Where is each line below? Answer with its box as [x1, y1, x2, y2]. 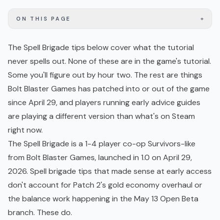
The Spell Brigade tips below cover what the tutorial [8, 42, 194, 53]
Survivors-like [146, 138, 195, 149]
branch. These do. [8, 207, 72, 218]
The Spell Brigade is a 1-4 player [8, 138, 123, 149]
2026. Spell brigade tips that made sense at [8, 166, 166, 177]
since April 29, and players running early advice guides [8, 97, 200, 108]
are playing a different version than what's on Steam [8, 111, 195, 122]
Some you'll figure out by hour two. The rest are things [8, 70, 202, 81]
